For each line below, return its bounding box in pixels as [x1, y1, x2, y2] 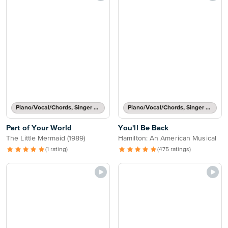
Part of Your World [6, 124, 72, 132]
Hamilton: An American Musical [118, 135, 216, 142]
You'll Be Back [118, 124, 169, 132]
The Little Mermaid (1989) [6, 135, 85, 142]
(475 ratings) [157, 147, 191, 153]
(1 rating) [45, 147, 68, 153]
